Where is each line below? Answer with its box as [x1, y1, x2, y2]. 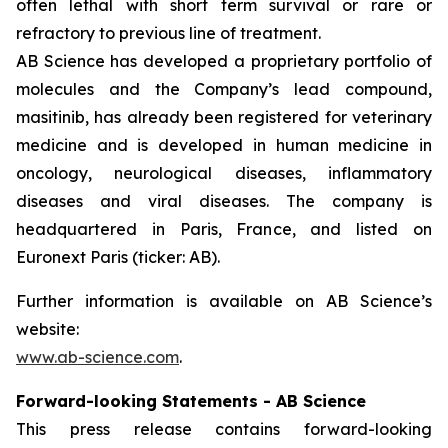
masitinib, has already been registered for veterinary [16, 107, 432, 127]
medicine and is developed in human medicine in [16, 135, 432, 155]
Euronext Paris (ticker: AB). [16, 247, 220, 267]
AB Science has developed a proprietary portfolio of [16, 51, 432, 71]
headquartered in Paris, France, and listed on [16, 219, 432, 239]
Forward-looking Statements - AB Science [16, 391, 366, 411]
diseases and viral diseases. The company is [16, 191, 432, 211]
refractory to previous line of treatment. [16, 23, 321, 43]
